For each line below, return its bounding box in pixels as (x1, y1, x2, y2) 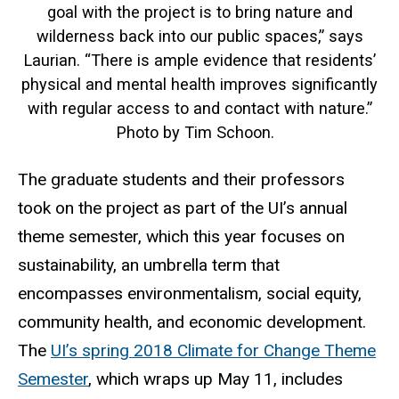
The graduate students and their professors (18, 168, 345, 190)
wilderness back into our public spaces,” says (36, 26, 363, 45)
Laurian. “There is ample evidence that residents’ (23, 50, 376, 69)
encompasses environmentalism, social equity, (18, 282, 362, 304)
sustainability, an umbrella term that (18, 254, 280, 275)
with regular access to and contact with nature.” (27, 98, 372, 118)
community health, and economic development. (18, 311, 366, 332)
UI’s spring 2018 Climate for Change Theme (51, 339, 376, 361)
